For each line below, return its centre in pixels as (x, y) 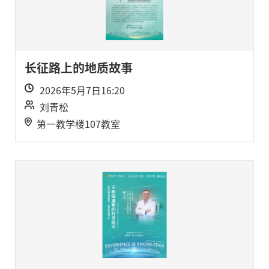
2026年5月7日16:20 (82, 91)
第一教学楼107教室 (78, 124)
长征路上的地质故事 (79, 68)
